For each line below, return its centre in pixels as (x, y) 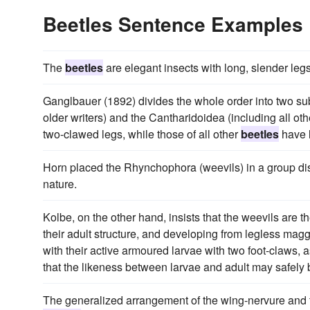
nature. (60, 184)
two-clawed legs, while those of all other (142, 134)
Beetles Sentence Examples (173, 24)
